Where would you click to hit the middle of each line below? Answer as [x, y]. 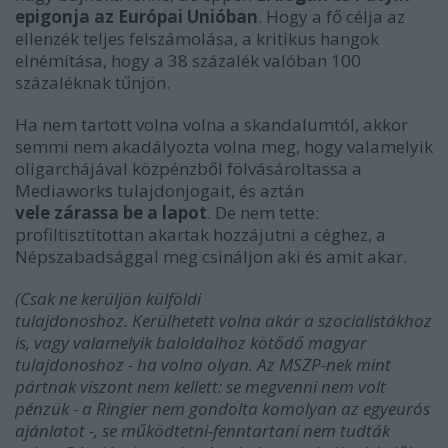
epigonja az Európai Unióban [136, 16]
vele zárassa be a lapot [111, 212]
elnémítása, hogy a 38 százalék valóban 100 [188, 60]
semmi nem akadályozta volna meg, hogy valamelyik [224, 146]
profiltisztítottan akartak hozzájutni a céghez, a [200, 234]
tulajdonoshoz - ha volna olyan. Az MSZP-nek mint [203, 364]
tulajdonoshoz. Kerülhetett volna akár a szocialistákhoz [223, 320]
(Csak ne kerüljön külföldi [108, 298]
